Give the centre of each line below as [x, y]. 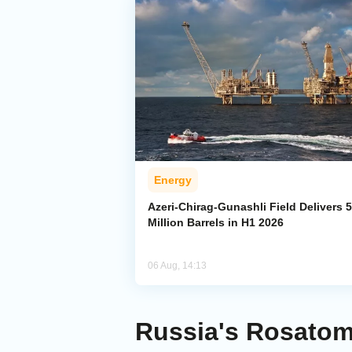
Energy [173, 180]
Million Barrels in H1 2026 [216, 223]
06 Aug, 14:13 [177, 266]
